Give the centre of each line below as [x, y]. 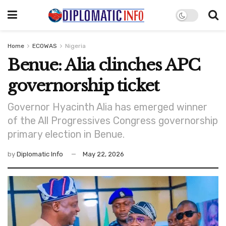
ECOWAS [45, 46]
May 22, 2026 [103, 154]
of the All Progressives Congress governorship [113, 121]
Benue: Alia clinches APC [104, 65]
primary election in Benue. [66, 134]
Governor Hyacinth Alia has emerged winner [107, 107]
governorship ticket [83, 86]
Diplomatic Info [40, 154]
